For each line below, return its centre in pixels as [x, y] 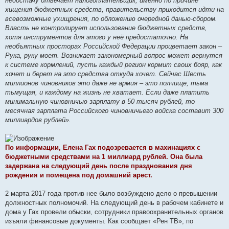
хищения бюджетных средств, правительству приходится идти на [114, 9]
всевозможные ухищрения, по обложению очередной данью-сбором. [111, 18]
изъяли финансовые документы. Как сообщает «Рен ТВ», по [99, 221]
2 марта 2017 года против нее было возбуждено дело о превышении [111, 194]
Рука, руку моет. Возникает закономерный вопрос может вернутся [114, 55]
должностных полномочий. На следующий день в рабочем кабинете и [114, 203]
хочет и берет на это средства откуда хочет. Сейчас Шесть [106, 74]
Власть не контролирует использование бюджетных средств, [106, 28]
